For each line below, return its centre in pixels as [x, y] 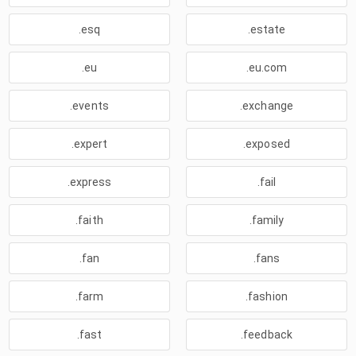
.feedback [267, 335]
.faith [89, 220]
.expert [89, 144]
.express [89, 182]
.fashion [267, 296]
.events [89, 106]
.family [267, 220]
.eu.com [267, 68]
